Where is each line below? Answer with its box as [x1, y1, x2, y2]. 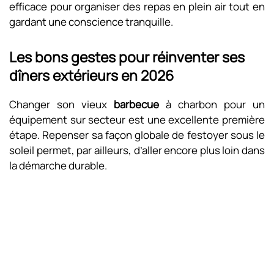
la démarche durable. [9, 158, 107, 172]
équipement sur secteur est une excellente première [9, 113, 265, 127]
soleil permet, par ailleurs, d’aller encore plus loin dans [9, 143, 265, 157]
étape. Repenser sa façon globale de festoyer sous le [9, 128, 265, 142]
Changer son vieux [9, 97, 114, 111]
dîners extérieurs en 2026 [9, 65, 174, 85]
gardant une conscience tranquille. [9, 15, 173, 29]
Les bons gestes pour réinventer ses [9, 47, 245, 67]
